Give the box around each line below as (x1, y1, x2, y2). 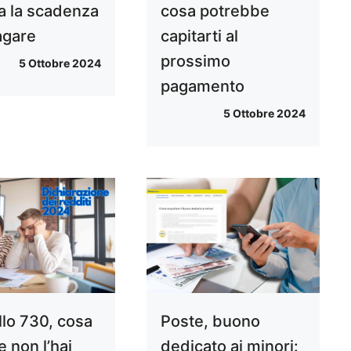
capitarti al (160, 26, 238, 45)
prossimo (160, 51, 230, 71)
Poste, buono (160, 312, 260, 331)
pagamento (160, 76, 244, 96)
